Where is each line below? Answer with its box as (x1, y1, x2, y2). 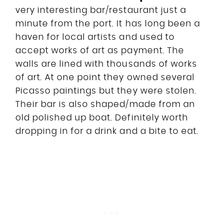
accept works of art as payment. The (15, 46, 184, 55)
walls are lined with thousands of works (15, 59, 197, 68)
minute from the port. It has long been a (15, 19, 200, 28)
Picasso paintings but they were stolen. (15, 86, 197, 95)
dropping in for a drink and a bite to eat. (15, 126, 199, 135)
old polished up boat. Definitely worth (15, 113, 188, 122)
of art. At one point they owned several (15, 73, 195, 82)
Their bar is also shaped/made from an (15, 100, 195, 109)
